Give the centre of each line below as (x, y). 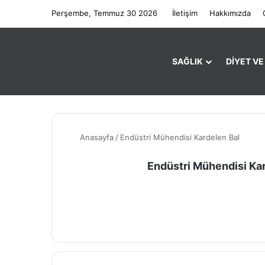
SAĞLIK (188, 61)
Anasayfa (96, 137)
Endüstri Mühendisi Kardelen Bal (180, 137)
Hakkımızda (230, 13)
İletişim (185, 13)
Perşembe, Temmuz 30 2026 (104, 13)
